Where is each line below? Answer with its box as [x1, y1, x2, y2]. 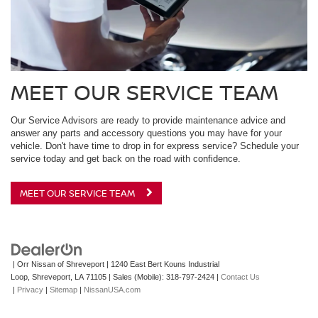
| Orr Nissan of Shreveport [11, 259, 104, 268]
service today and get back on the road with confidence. [11, 153, 241, 164]
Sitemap [50, 285, 77, 294]
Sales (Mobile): [113, 272, 164, 281]
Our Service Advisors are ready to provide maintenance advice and [11, 114, 285, 126]
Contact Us [221, 272, 260, 281]
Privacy [17, 285, 43, 294]
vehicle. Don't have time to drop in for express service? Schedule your [11, 140, 299, 151]
